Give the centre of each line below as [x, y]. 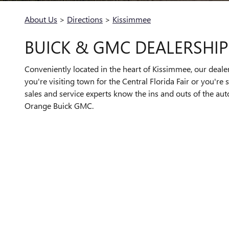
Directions [85, 19]
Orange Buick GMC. [59, 105]
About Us [41, 19]
